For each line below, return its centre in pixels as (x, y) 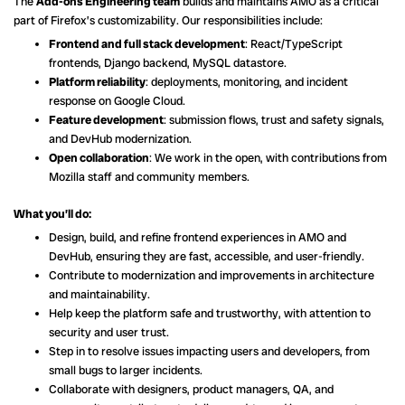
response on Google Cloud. (117, 101)
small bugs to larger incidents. (126, 370)
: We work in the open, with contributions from (268, 158)
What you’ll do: (53, 213)
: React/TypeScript (294, 44)
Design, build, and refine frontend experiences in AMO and (198, 237)
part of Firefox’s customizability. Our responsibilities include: (168, 21)
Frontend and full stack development (147, 44)
